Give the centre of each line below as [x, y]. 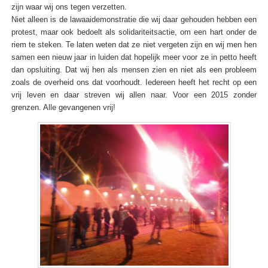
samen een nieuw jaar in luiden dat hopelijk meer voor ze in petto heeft [134, 58]
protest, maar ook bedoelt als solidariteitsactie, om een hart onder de [134, 33]
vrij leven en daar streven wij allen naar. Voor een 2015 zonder [134, 95]
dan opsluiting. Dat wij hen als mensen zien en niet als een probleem [134, 70]
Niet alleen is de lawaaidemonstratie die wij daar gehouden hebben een [134, 20]
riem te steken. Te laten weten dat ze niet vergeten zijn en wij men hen [134, 45]
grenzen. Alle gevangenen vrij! [63, 108]
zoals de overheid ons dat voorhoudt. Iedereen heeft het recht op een [134, 83]
